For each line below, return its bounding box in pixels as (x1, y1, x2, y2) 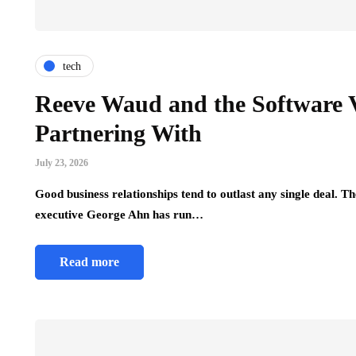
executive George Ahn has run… (35, 208, 203, 222)
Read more (60, 255, 119, 269)
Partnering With (35, 120, 202, 147)
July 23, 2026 (35, 157, 88, 169)
